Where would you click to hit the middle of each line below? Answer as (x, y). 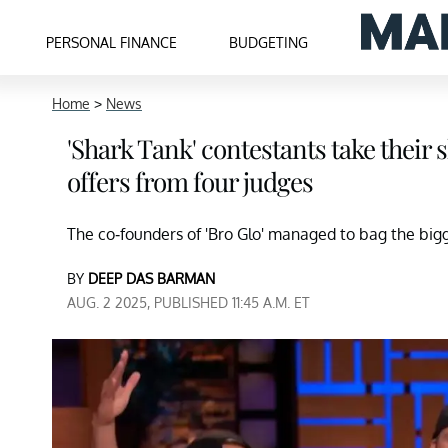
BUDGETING (269, 42)
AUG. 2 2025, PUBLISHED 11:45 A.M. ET (188, 302)
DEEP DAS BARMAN (151, 278)
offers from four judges (190, 181)
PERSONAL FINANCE (112, 42)
